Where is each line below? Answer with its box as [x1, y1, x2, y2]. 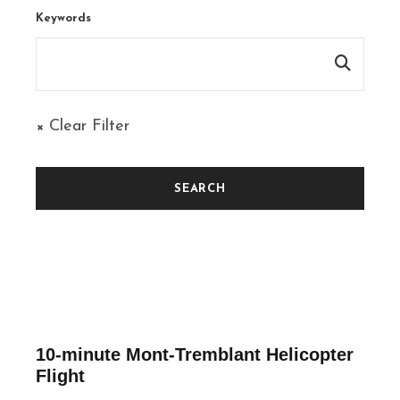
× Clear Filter [36, 118, 129, 136]
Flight [36, 366, 85, 387]
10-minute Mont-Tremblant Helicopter [36, 345, 354, 365]
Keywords [36, 12, 91, 25]
